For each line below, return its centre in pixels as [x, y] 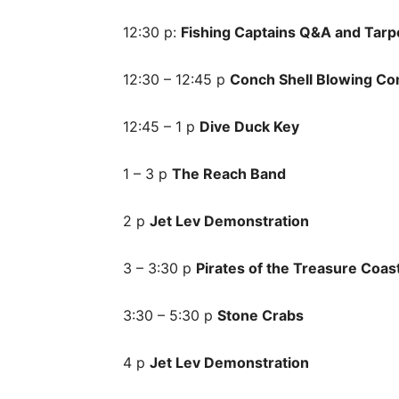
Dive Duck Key [249, 126]
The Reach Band [229, 174]
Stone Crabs [261, 315]
